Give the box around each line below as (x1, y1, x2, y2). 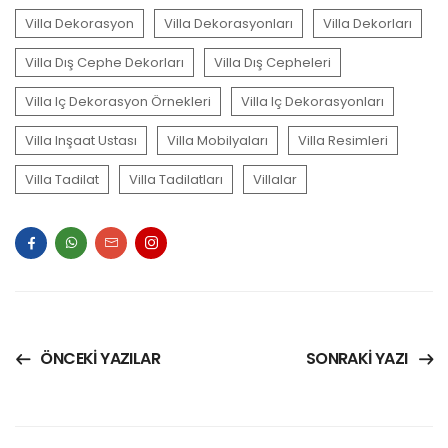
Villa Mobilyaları (167, 130, 268, 150)
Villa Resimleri (298, 130, 388, 150)
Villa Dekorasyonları (164, 13, 293, 33)
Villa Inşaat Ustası (25, 130, 137, 150)
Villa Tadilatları (129, 169, 223, 189)
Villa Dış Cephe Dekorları (25, 52, 184, 72)
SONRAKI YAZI (305, 347, 408, 371)
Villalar (253, 169, 297, 189)
